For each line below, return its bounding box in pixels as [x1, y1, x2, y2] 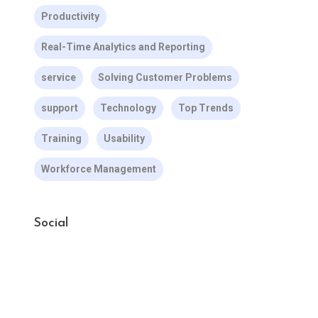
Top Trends [177, 102, 234, 114]
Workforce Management [40, 163, 156, 175]
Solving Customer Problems [97, 72, 232, 83]
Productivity [40, 11, 99, 22]
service [40, 72, 76, 83]
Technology [99, 102, 156, 114]
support [40, 102, 78, 114]
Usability [103, 133, 145, 144]
